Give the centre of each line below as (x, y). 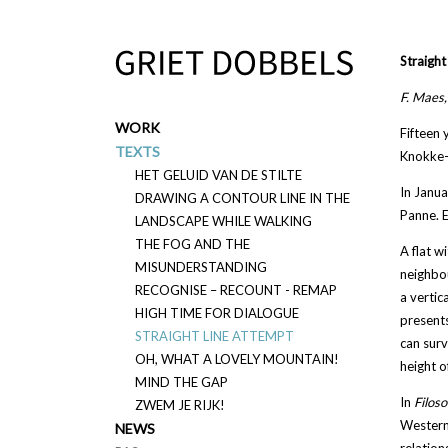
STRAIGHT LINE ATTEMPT (214, 336)
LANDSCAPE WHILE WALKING (223, 221)
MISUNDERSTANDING (200, 267)
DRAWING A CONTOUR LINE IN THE (242, 198)
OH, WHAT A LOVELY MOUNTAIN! (236, 359)
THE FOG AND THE (192, 244)
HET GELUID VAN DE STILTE (218, 175)
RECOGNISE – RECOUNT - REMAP (235, 290)
